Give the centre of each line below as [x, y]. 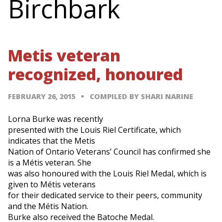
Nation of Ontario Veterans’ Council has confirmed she [109, 152]
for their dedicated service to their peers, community [105, 195]
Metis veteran [64, 55]
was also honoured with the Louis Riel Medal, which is [107, 174]
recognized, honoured [95, 74]
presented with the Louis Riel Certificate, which [94, 130]
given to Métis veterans [52, 185]
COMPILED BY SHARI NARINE [142, 97]
